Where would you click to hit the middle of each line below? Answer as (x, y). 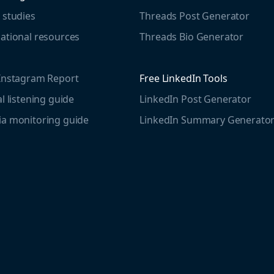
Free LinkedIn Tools (183, 78)
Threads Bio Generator (192, 36)
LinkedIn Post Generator (195, 99)
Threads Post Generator (194, 16)
